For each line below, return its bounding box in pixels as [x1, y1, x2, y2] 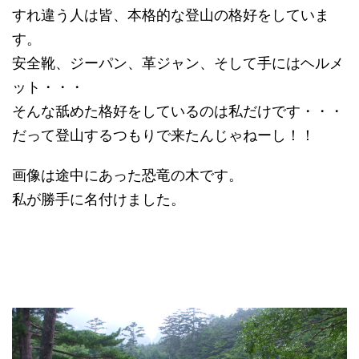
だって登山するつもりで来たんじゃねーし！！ [12, 127, 315, 143]
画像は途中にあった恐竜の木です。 [12, 167, 243, 184]
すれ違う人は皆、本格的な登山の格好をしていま [12, 6, 329, 23]
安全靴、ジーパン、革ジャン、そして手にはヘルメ [12, 54, 344, 71]
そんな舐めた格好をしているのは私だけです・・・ [12, 103, 344, 119]
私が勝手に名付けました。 [12, 191, 185, 208]
